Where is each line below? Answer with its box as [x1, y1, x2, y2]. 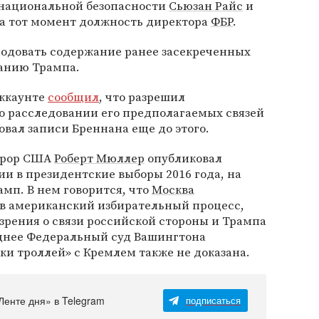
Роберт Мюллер [54, 150, 145, 167]
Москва [152, 181, 194, 198]
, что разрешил [99, 88, 185, 105]
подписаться [186, 293, 241, 307]
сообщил [48, 88, 99, 105]
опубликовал [145, 150, 222, 167]
